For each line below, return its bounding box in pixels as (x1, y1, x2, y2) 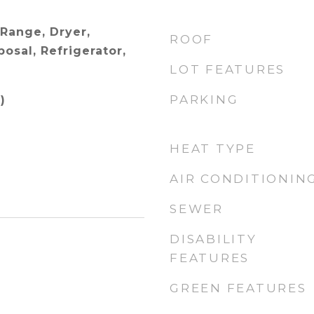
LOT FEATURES (170, 62, 285, 76)
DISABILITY (170, 232, 257, 246)
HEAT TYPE (170, 142, 256, 156)
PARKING (170, 93, 239, 107)
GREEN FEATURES (170, 281, 307, 295)
